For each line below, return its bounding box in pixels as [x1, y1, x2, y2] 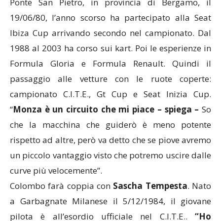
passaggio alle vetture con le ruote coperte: [10, 73, 211, 85]
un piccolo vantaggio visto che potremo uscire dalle [10, 149, 211, 161]
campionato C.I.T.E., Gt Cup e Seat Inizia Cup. [10, 88, 211, 100]
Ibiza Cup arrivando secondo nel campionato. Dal [10, 27, 211, 39]
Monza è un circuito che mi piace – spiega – [13, 104, 199, 115]
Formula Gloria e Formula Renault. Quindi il [10, 58, 211, 70]
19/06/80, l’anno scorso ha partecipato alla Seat [10, 12, 211, 24]
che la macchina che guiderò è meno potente [10, 119, 211, 131]
